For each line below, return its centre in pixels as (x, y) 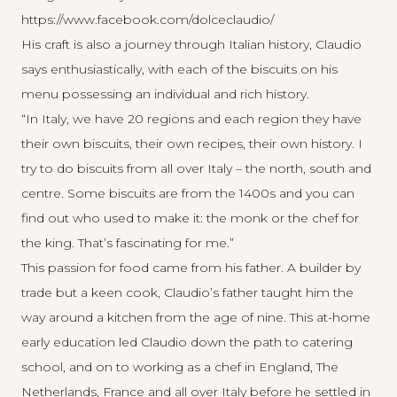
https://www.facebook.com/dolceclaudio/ (148, 19)
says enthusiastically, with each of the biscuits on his (179, 69)
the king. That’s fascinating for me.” (128, 243)
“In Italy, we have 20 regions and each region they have (191, 119)
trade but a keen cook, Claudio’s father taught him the (187, 292)
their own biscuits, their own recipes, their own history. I (192, 144)
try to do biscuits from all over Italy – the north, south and (196, 168)
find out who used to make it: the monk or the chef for (190, 218)
